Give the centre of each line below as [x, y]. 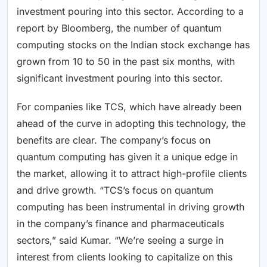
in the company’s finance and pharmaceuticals [120, 224]
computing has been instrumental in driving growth [131, 207]
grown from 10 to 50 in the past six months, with [126, 62]
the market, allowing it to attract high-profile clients [132, 174]
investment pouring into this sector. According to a [130, 12]
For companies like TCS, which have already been [129, 107]
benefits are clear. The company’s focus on [114, 140]
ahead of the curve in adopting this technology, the [131, 124]
